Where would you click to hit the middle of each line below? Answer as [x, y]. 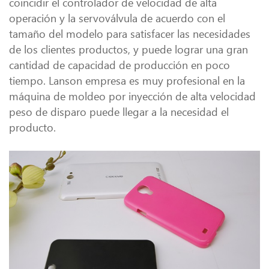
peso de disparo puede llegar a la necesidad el [119, 111]
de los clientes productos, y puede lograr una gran [128, 49]
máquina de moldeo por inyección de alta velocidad [132, 96]
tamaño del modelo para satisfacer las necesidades [130, 33]
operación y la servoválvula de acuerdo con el [117, 18]
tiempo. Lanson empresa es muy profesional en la [127, 80]
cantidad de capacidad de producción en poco [119, 65]
